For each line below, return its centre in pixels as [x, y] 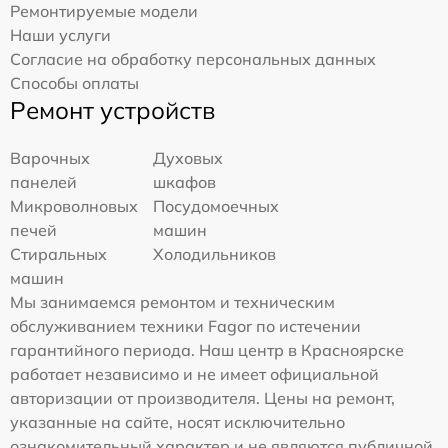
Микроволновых [74, 205]
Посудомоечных [216, 205]
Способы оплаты [74, 82]
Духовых [188, 157]
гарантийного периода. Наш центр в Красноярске [207, 349]
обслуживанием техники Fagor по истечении [185, 325]
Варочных [50, 157]
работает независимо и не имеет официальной [194, 373]
